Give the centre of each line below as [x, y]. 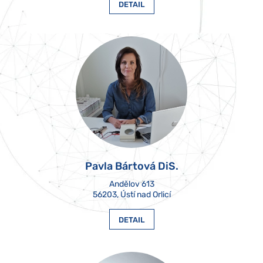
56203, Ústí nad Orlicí [131, 194]
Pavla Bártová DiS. [131, 166]
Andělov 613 [131, 184]
